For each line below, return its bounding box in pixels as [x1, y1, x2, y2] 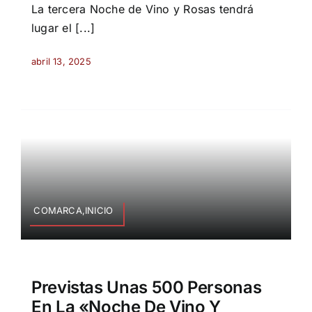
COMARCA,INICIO [33, 205, 114, 217]
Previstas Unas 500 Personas [31, 277, 262, 298]
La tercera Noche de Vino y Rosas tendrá [31, 2, 254, 17]
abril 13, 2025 [31, 56, 91, 68]
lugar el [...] [31, 21, 95, 36]
